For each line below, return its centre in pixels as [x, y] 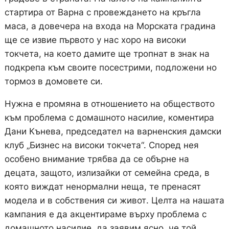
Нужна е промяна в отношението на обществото [109, 104]
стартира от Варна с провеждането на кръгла [102, 13]
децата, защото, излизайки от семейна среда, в [107, 173]
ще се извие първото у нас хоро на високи [95, 40]
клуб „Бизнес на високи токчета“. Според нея [101, 145]
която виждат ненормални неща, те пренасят [102, 187]
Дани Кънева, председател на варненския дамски [113, 132]
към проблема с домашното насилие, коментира [109, 118]
